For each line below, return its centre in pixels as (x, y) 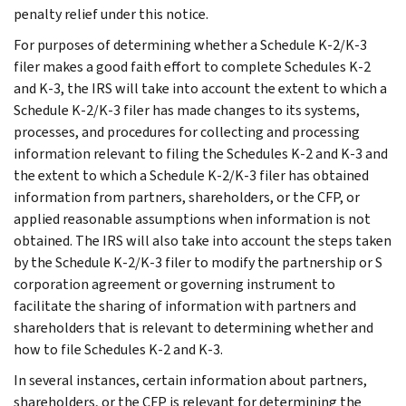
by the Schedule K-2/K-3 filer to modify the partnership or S (198, 262)
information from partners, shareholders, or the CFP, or (187, 197)
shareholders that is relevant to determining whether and (193, 327)
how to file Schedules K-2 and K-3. (118, 349)
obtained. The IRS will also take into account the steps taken (203, 240)
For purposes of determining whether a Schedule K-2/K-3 (190, 44)
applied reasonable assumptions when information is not (192, 218)
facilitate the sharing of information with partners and (185, 305)
